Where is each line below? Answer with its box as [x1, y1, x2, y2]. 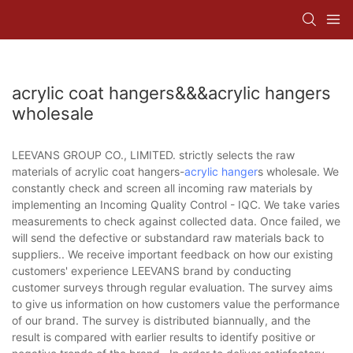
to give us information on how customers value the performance [12, 296, 340, 310]
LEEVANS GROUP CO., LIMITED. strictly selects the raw [12, 147, 295, 162]
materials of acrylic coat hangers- [12, 164, 184, 178]
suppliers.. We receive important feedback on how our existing [12, 247, 333, 261]
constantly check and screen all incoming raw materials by [12, 180, 313, 195]
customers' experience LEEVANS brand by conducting [12, 263, 292, 277]
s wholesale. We [258, 164, 339, 178]
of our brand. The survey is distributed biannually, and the [12, 313, 310, 327]
